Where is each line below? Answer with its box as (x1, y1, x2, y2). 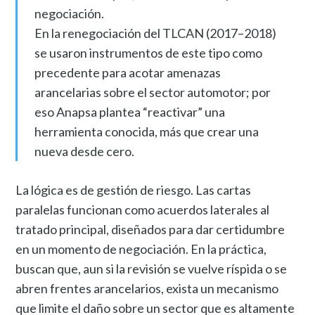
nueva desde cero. (34, 143, 134, 159)
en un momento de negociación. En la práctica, (15, 240, 267, 257)
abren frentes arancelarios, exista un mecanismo (15, 280, 279, 296)
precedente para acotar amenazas (34, 64, 221, 80)
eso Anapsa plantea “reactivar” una (34, 103, 225, 120)
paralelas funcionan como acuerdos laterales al (15, 201, 270, 217)
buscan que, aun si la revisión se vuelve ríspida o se (15, 260, 288, 276)
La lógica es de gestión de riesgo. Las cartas (15, 181, 252, 198)
